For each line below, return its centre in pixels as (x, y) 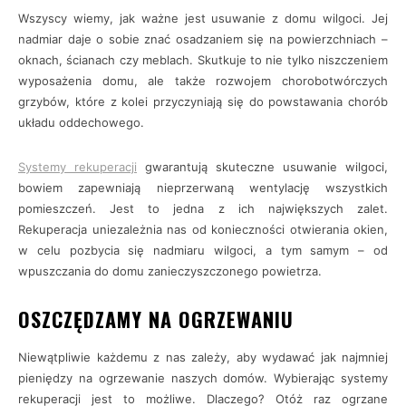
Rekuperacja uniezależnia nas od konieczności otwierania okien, (203, 229)
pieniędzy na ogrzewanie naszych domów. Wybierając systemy (203, 378)
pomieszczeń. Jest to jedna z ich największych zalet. (203, 208)
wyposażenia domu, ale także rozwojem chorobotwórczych (203, 81)
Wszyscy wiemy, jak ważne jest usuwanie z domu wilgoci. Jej (203, 18)
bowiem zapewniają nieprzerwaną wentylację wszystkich (203, 188)
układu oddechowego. (81, 122)
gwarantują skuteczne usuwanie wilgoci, (262, 167)
